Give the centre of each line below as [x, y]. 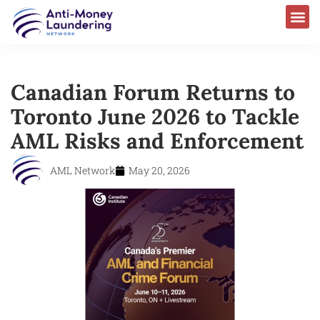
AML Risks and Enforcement [157, 140]
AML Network [82, 170]
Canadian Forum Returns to [153, 92]
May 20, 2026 [159, 170]
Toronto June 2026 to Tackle [155, 116]
